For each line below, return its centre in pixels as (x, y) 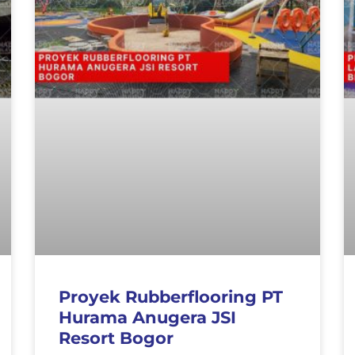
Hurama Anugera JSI (147, 317)
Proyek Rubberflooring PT (171, 296)
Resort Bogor (116, 338)
